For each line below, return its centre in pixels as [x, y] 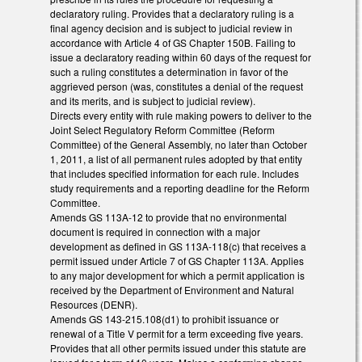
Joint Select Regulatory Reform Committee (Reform [162, 130]
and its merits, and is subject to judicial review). [153, 101]
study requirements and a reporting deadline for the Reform [180, 188]
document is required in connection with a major [155, 232]
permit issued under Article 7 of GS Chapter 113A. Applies [177, 261]
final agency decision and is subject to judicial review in [171, 28]
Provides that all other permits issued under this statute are [178, 348]
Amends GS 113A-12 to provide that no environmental [168, 217]
